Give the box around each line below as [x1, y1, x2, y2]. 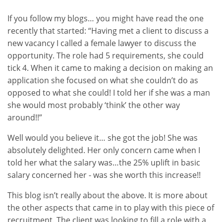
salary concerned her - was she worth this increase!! [7, 169, 201, 180]
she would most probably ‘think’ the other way [7, 100, 180, 111]
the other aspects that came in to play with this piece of [7, 202, 214, 213]
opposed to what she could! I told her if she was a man [7, 87, 210, 98]
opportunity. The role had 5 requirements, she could [7, 50, 204, 61]
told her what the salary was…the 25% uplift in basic [7, 157, 200, 168]
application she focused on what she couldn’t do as [7, 75, 198, 86]
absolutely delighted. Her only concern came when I [7, 145, 200, 156]
